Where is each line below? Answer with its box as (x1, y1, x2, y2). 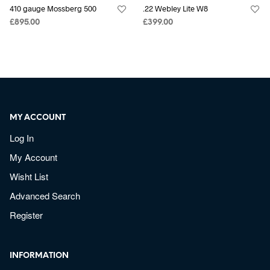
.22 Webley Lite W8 (142, 4, 208, 13)
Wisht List (10, 170, 49, 183)
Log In (10, 131, 34, 144)
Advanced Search (10, 189, 81, 202)
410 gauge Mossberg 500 (10, 4, 97, 13)
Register (10, 209, 43, 221)
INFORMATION (10, 252, 69, 260)
